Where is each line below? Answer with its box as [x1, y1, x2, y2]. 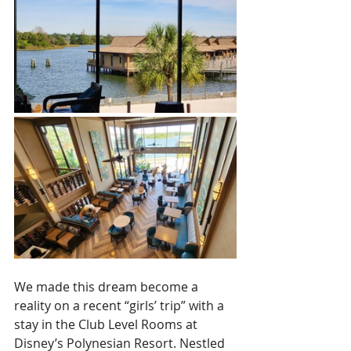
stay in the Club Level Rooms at [14, 316, 201, 334]
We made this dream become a [14, 278, 201, 296]
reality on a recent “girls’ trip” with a [14, 297, 227, 315]
